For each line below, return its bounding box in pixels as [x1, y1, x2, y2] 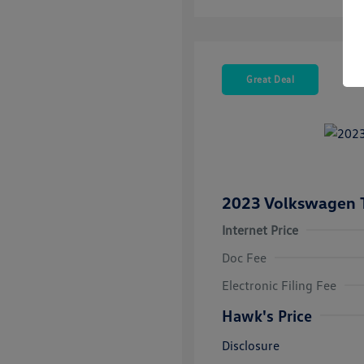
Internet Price [222, 222, 298, 239]
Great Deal [246, 73, 294, 86]
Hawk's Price [222, 305, 312, 326]
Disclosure [222, 337, 279, 354]
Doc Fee [222, 249, 266, 266]
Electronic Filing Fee [222, 277, 336, 294]
